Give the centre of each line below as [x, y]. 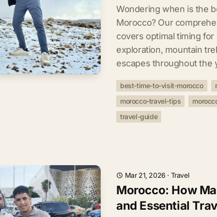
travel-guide [139, 116]
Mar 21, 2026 [145, 175]
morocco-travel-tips [151, 101]
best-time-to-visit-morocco [162, 85]
